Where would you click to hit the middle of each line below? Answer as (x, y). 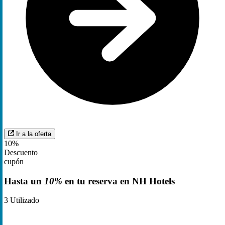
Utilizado (24, 200)
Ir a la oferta (34, 134)
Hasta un (24, 181)
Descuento (21, 152)
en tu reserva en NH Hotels (119, 181)
